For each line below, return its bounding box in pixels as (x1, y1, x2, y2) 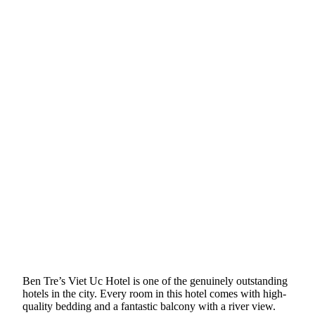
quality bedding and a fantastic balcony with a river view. (22, 300, 276, 313)
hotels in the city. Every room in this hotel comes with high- (22, 288, 286, 300)
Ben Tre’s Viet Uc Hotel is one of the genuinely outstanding (22, 275, 288, 288)
